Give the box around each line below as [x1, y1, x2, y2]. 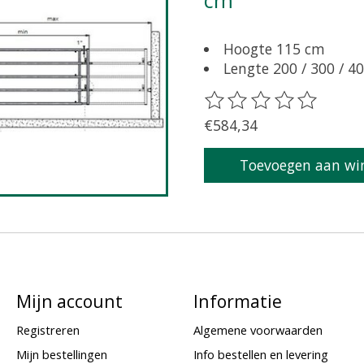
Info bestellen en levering [193, 345, 328, 362]
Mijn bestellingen [15, 345, 107, 362]
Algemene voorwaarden [193, 322, 323, 339]
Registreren [15, 322, 80, 339]
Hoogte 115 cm [223, 38, 326, 58]
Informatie [193, 289, 282, 314]
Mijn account [15, 289, 123, 314]
